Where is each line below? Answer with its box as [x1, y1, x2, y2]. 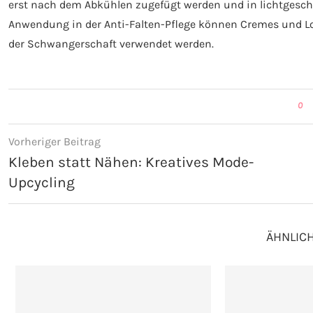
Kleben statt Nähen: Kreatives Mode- [8, 153, 254, 170]
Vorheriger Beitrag [8, 134, 101, 148]
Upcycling [8, 173, 75, 191]
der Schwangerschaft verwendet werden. [8, 36, 214, 50]
